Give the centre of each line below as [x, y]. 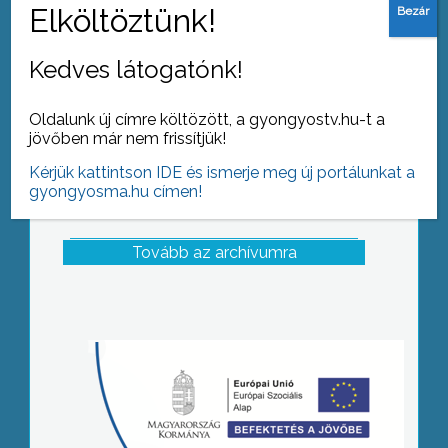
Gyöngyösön [213, 13]
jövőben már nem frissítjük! [128, 138]
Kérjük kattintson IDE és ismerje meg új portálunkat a [222, 172]
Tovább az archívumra [214, 252]
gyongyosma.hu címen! [116, 191]
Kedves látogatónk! [136, 69]
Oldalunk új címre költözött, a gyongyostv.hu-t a [207, 119]
